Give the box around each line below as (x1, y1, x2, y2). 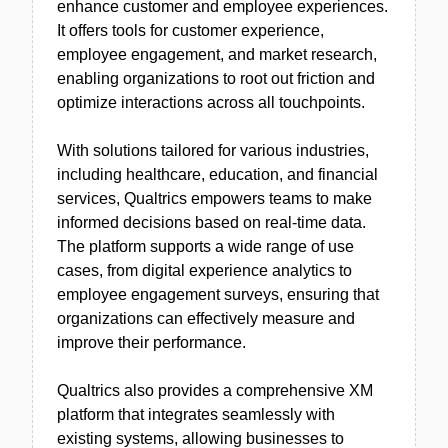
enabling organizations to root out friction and (57, 70, 375, 87)
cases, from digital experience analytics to (57, 262, 352, 279)
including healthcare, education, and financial (57, 166, 378, 183)
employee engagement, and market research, (57, 46, 377, 63)
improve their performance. (57, 334, 246, 351)
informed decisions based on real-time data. (57, 214, 366, 231)
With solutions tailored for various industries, (57, 142, 369, 159)
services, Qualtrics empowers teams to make (57, 190, 372, 207)
